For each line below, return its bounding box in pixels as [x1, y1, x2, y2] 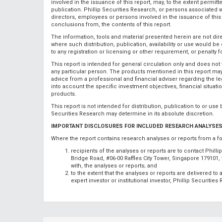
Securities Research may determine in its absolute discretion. [51, 110, 214, 117]
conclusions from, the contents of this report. [51, 21, 171, 28]
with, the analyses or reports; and [71, 162, 157, 169]
